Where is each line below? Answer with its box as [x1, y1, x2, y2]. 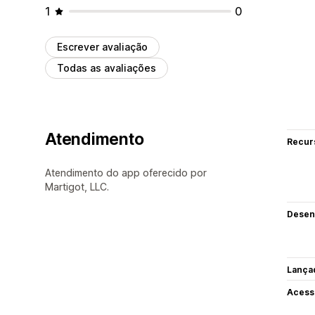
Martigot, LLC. [45, 180, 109, 193]
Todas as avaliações [57, 61, 156, 74]
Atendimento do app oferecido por [45, 166, 207, 179]
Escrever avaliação [57, 40, 148, 53]
